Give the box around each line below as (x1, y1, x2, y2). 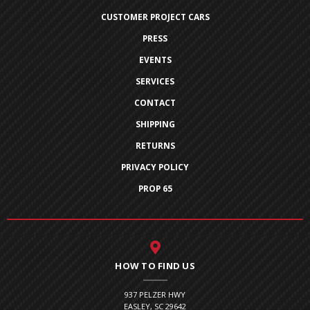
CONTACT (134, 97, 176, 109)
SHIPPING (135, 118, 175, 131)
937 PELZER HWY (125, 289, 185, 300)
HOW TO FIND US (115, 259, 195, 273)
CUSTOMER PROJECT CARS (100, 11, 210, 24)
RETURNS (135, 140, 175, 152)
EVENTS (138, 54, 172, 66)
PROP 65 (138, 183, 172, 195)
